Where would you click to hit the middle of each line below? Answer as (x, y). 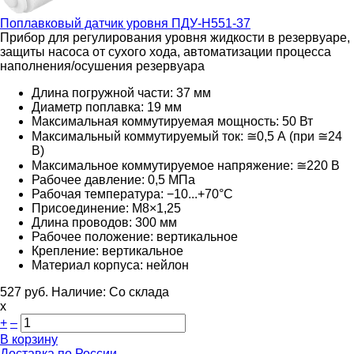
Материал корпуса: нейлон (110, 265)
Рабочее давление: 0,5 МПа (113, 179)
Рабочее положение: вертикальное (135, 236)
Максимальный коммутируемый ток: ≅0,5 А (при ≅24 (187, 136)
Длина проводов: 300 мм (104, 222)
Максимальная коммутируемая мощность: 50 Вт (172, 121)
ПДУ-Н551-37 (209, 23)
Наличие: (80, 292)
